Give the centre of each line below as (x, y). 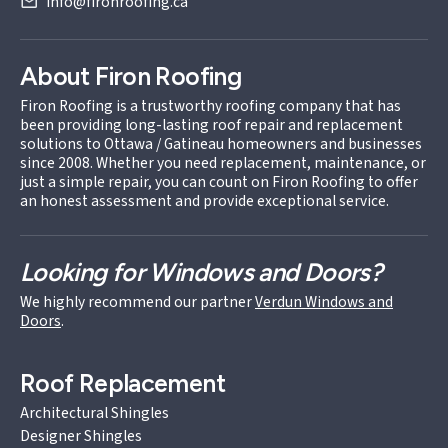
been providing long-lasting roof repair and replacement (211, 124)
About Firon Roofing (131, 75)
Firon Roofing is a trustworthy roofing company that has (210, 105)
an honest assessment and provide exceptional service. (204, 200)
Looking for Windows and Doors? (201, 271)
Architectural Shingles (94, 412)
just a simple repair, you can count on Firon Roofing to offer (219, 181)
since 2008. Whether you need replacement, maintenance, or (223, 162)
